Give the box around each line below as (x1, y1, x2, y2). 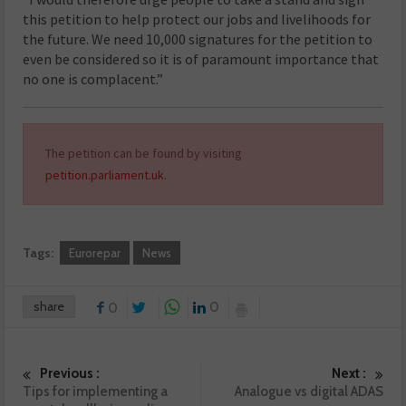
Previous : (40, 364, 101, 382)
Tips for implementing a (23, 382, 169, 400)
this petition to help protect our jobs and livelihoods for (23, 9, 372, 28)
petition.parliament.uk (45, 166, 165, 183)
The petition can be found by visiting (45, 144, 243, 161)
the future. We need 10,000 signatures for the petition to (23, 29, 373, 48)
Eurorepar (69, 245, 121, 260)
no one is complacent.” (23, 69, 164, 88)
